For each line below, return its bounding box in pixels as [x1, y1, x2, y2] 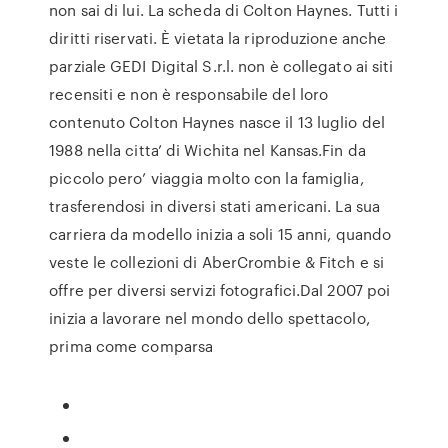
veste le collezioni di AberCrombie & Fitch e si [49, 251, 384, 273]
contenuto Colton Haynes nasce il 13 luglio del [49, 111, 385, 133]
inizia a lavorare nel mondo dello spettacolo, [49, 307, 370, 329]
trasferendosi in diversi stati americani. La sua [49, 195, 381, 217]
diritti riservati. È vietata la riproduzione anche [49, 27, 387, 49]
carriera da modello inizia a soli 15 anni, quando [49, 223, 392, 245]
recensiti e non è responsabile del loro [49, 83, 329, 105]
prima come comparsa [49, 335, 214, 357]
